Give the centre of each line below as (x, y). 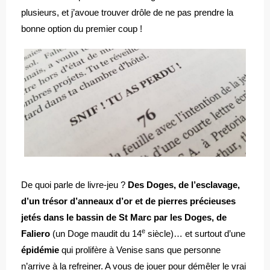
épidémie (41, 250)
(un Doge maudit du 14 (96, 234)
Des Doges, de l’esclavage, (184, 185)
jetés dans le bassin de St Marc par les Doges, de (124, 217)
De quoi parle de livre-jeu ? (74, 185)
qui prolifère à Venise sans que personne (141, 250)
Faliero (36, 234)
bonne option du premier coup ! (82, 29)
